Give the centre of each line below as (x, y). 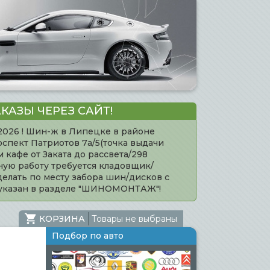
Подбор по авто (88, 236)
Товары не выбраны (134, 218)
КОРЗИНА (62, 218)
